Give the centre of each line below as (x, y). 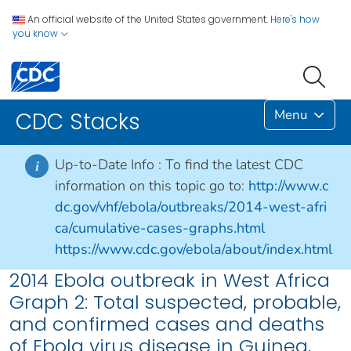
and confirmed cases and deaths (167, 324)
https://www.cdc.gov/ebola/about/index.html (194, 250)
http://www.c (288, 186)
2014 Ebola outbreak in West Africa (170, 280)
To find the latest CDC (234, 165)
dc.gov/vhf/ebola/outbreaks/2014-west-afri (191, 207)
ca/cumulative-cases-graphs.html (160, 228)
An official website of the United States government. (148, 19)
